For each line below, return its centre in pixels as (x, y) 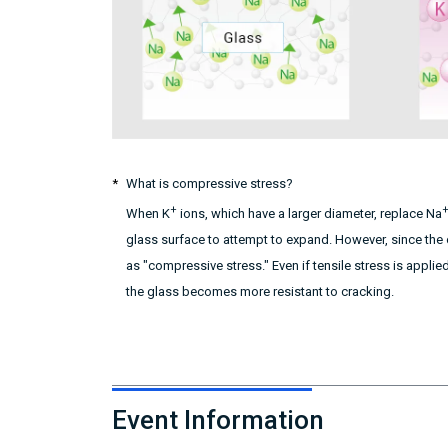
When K (148, 214)
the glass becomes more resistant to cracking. (260, 292)
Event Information (218, 420)
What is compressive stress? (209, 183)
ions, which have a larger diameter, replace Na (309, 214)
